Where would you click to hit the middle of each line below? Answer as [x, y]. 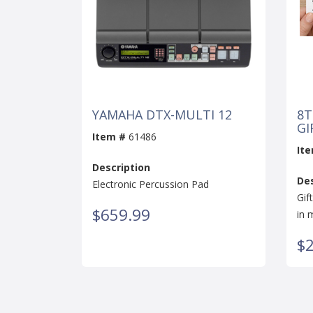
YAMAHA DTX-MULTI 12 [162, 114]
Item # [109, 136]
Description [121, 167]
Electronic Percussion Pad [151, 184]
